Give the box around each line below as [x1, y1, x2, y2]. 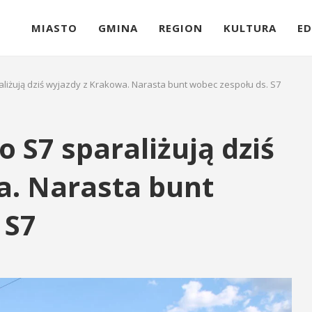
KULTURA [224, 21, 276, 35]
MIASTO [31, 21, 77, 35]
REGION [159, 21, 203, 35]
